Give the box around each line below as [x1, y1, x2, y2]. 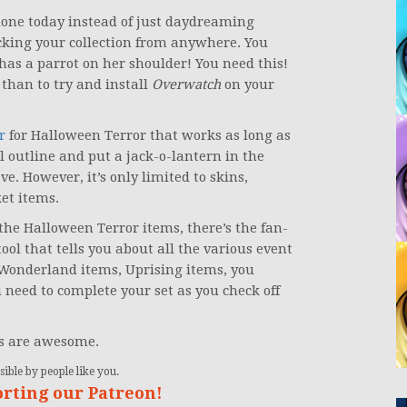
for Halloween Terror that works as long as [5, 127, 291, 144]
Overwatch [152, 76, 221, 94]
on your [221, 76, 274, 94]
